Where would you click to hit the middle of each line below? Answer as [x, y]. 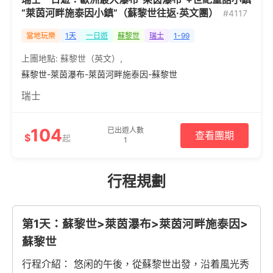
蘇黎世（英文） [90, 58]
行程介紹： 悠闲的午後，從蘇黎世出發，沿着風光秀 [136, 264]
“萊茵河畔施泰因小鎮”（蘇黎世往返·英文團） [120, 13]
